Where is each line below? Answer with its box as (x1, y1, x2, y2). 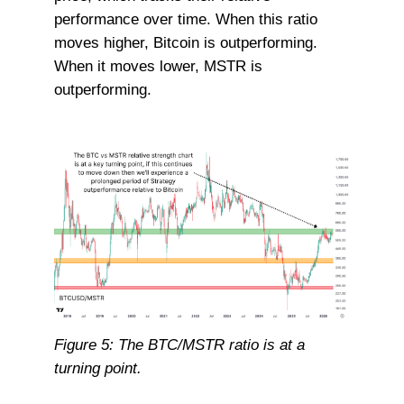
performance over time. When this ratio (53, 10, 317, 29)
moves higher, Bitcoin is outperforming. (53, 33, 317, 52)
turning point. (53, 358, 142, 377)
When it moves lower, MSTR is (53, 57, 262, 76)
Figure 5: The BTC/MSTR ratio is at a (53, 335, 305, 353)
